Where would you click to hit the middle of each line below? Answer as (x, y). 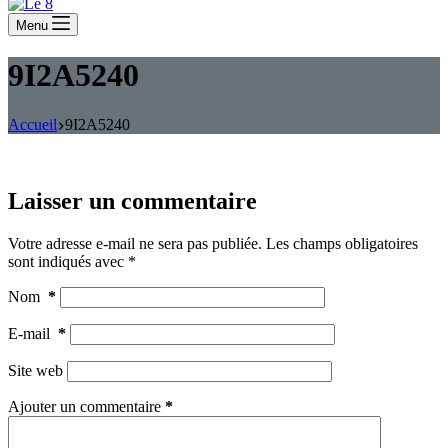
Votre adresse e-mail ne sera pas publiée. (135, 243)
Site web (35, 370)
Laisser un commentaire (132, 200)
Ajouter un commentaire (84, 406)
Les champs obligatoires (342, 243)
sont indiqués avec (68, 261)
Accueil (32, 124)
